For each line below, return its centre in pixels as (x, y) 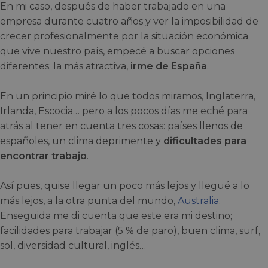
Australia (198, 201)
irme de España (169, 66)
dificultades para (205, 141)
